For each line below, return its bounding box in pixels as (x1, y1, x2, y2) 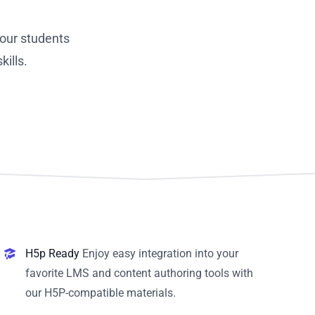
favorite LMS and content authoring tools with (25, 266, 253, 280)
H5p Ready (25, 246, 79, 260)
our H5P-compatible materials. (25, 285, 176, 300)
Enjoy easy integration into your (79, 246, 238, 260)
